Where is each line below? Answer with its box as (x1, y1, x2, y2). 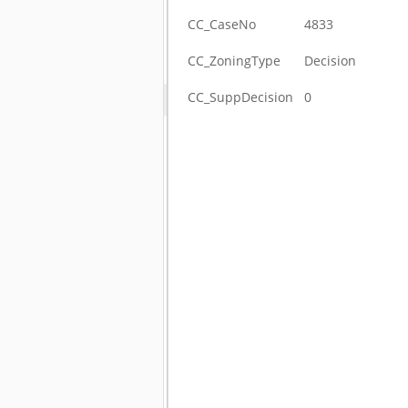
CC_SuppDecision (188, 88, 294, 106)
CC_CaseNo (188, 15, 257, 33)
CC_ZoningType (188, 52, 281, 69)
